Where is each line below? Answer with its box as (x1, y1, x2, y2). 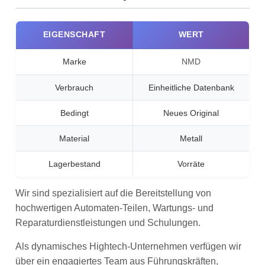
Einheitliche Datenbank (148, 83, 234, 92)
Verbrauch (55, 83, 93, 92)
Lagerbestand (48, 159, 101, 169)
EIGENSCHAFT (43, 30, 106, 39)
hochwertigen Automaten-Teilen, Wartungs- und (15, 202, 214, 213)
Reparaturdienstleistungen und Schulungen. (15, 217, 201, 228)
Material (59, 134, 89, 143)
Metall (180, 134, 202, 143)
